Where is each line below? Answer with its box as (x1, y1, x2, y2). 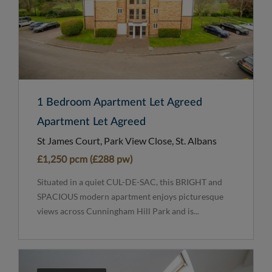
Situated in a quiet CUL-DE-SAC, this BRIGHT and (37, 177, 222, 188)
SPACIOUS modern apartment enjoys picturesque (37, 191, 223, 202)
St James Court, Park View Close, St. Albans (37, 135, 217, 147)
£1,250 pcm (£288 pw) (37, 155, 132, 165)
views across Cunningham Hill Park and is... (37, 206, 199, 217)
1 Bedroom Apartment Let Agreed (37, 97, 202, 109)
